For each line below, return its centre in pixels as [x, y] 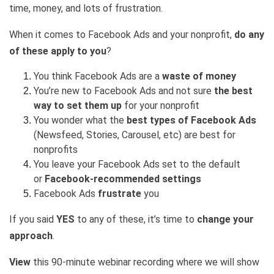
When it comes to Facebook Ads [80, 34]
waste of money [199, 76]
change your [225, 219]
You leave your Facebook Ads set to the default [137, 164]
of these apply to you [58, 51]
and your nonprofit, [193, 34]
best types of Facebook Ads [191, 120]
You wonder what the [80, 120]
